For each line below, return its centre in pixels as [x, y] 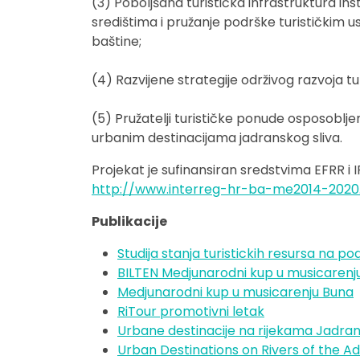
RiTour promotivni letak [191, 311]
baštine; [117, 41]
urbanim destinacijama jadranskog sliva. [217, 138]
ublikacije [133, 221]
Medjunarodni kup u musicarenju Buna [235, 292]
